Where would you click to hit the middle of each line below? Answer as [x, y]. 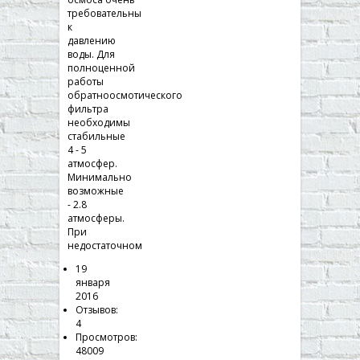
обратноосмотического [125, 95]
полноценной [101, 67]
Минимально [100, 177]
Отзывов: [97, 309]
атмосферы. [96, 218]
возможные [96, 190]
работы [86, 81]
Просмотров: [106, 337]
